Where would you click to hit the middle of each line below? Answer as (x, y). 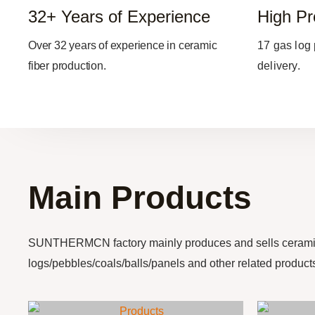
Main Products (140, 197)
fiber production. (67, 66)
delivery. (279, 66)
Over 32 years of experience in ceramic (123, 46)
